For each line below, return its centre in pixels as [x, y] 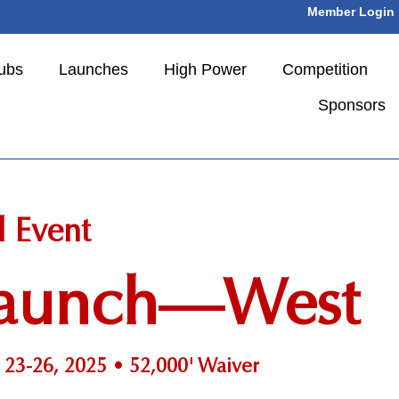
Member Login [351, 12]
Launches [94, 69]
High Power [205, 69]
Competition [325, 69]
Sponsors [352, 105]
